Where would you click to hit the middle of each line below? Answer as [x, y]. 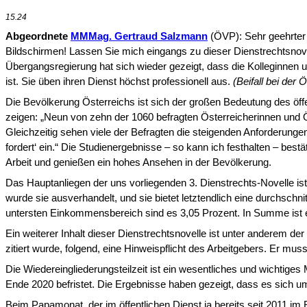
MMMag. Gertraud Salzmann [139, 36]
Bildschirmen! [37, 51]
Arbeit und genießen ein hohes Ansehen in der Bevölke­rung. [138, 162]
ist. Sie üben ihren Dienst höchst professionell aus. [119, 82]
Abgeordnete [38, 36]
